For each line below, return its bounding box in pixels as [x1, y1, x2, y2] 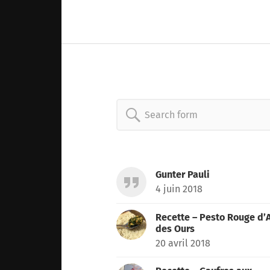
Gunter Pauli [155, 169, 210, 181]
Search [142, 104, 195, 124]
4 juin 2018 [155, 183, 203, 195]
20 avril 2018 [155, 237, 211, 250]
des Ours [155, 223, 195, 235]
